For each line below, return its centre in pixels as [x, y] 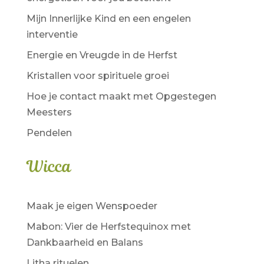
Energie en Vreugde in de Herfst [102, 55]
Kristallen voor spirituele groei [98, 75]
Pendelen [49, 133]
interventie [52, 34]
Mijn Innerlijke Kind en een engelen [108, 18]
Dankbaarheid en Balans [85, 242]
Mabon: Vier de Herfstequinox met [108, 226]
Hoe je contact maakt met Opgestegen [121, 96]
